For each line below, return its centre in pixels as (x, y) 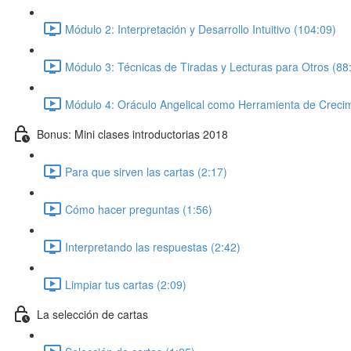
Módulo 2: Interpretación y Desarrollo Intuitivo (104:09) (201, 29)
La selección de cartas (92, 314)
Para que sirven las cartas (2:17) (146, 171)
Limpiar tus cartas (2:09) (126, 284)
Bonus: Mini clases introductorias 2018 (132, 134)
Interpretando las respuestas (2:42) (153, 246)
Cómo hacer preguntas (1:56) (139, 209)
